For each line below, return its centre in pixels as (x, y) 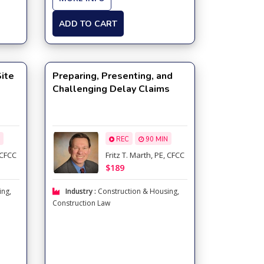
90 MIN (156, 140)
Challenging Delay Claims (111, 89)
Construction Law (81, 203)
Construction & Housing (137, 191)
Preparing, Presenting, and (112, 76)
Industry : (81, 191)
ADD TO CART (88, 24)
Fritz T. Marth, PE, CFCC (145, 155)
